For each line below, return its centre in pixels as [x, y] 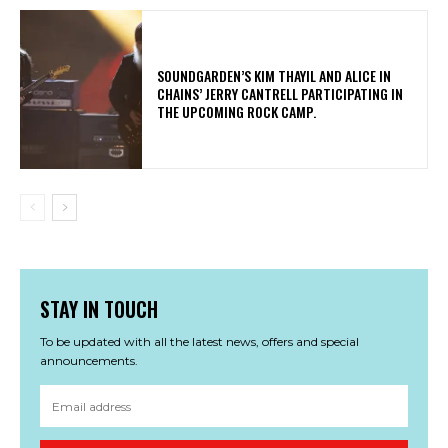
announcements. [89, 361]
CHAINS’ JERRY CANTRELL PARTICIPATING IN [280, 93]
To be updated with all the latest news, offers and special [199, 342]
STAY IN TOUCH [99, 309]
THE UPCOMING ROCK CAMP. [240, 111]
